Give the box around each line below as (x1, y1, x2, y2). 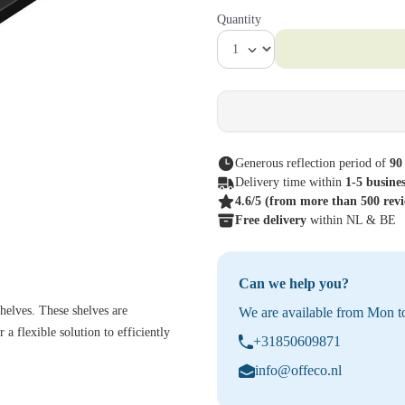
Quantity (217, 13, 261, 26)
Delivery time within (235, 175, 345, 189)
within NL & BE (310, 213, 396, 227)
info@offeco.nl (255, 363, 342, 378)
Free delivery (235, 213, 310, 227)
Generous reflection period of (235, 156, 390, 170)
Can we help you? (239, 276, 349, 291)
